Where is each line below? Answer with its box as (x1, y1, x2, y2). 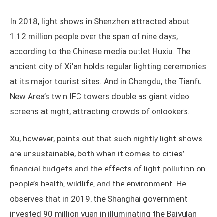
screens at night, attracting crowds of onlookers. (10, 107, 190, 117)
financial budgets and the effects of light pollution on (10, 164, 205, 174)
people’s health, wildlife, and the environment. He (10, 179, 186, 189)
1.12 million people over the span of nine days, (10, 31, 178, 42)
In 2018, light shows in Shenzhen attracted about (10, 16, 190, 27)
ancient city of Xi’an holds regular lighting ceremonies (10, 62, 206, 72)
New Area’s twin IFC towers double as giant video (10, 92, 189, 102)
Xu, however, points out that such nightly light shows (10, 134, 202, 144)
